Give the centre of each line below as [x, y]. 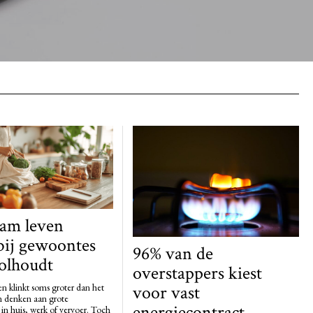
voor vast [166, 292]
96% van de [173, 253]
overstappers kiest [197, 273]
